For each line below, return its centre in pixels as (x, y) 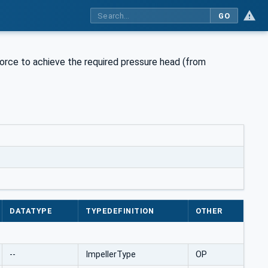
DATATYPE (31, 211)
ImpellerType (111, 255)
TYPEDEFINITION (120, 211)
